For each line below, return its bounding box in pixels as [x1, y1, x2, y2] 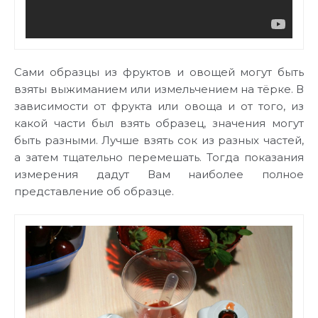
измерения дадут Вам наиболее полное [14, 168, 304, 181]
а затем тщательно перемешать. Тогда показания [14, 150, 304, 164]
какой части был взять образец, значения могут [14, 116, 304, 130]
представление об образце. [14, 185, 174, 198]
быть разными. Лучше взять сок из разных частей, [14, 133, 304, 147]
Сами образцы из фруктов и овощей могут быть [14, 65, 304, 79]
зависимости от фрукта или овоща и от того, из [14, 99, 304, 113]
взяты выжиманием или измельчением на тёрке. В [14, 82, 304, 96]
